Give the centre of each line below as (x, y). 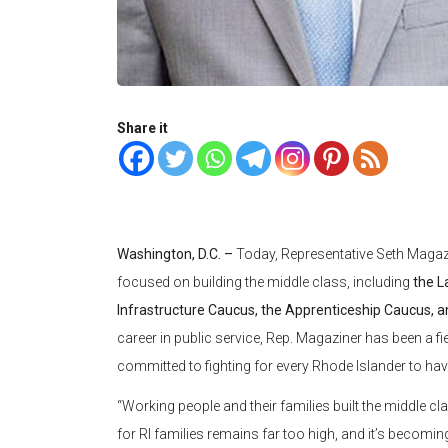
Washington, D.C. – (176, 254)
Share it (142, 128)
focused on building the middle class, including (265, 282)
